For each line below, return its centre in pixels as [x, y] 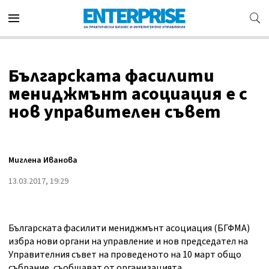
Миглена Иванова [43, 160]
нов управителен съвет [115, 112]
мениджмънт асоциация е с [128, 94]
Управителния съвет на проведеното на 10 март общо [125, 255]
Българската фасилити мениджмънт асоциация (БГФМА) [129, 228]
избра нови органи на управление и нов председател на [128, 241]
